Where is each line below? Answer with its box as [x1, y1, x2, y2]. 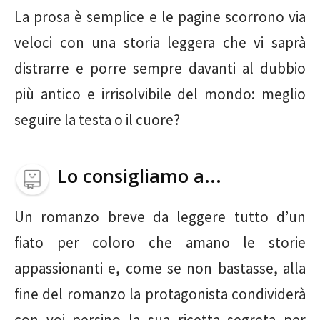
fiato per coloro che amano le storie [14, 232, 306, 252]
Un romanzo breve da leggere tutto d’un [14, 206, 306, 226]
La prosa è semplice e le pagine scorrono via [14, 6, 306, 26]
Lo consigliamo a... [57, 162, 221, 189]
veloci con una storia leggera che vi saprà [14, 32, 306, 52]
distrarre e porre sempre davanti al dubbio [14, 58, 306, 78]
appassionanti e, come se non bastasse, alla [14, 258, 306, 278]
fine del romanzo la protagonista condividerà [14, 284, 306, 304]
